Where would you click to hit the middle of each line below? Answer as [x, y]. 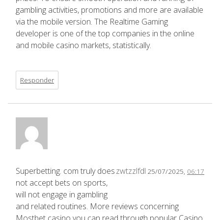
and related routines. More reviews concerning [97, 206]
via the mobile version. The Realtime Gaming [92, 21]
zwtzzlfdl [131, 171]
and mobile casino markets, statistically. [83, 45]
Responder [37, 80]
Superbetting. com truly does [65, 171]
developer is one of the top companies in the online [105, 33]
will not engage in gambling [62, 194]
